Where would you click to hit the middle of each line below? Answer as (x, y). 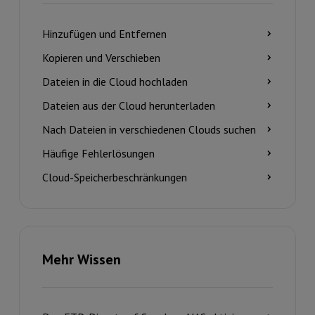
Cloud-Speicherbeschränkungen (114, 177)
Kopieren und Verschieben (101, 58)
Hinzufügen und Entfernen (104, 34)
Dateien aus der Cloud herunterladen (128, 105)
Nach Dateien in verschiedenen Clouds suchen (149, 129)
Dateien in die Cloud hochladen (115, 82)
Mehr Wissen (81, 259)
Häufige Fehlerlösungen (98, 153)
